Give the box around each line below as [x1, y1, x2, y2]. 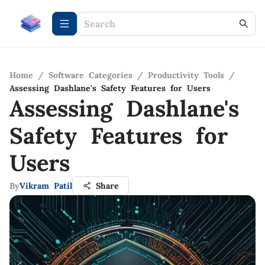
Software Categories [49, 70, 132, 80]
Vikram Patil [20, 180, 72, 191]
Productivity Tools [148, 70, 224, 80]
